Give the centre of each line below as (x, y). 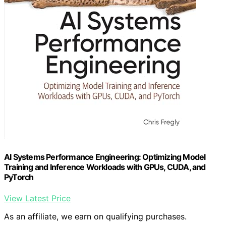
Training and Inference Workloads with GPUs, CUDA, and (105, 167)
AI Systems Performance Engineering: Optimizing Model (105, 157)
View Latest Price (37, 198)
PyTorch (19, 177)
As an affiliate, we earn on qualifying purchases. (95, 216)
